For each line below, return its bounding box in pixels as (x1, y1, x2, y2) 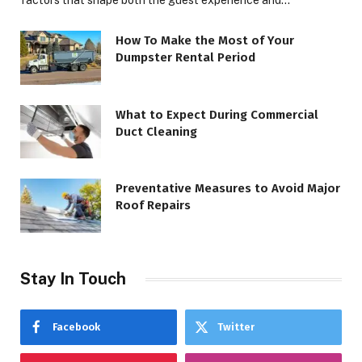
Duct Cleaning (116, 124, 197, 139)
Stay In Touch (20, 269, 126, 289)
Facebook (53, 321, 100, 334)
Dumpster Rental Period (116, 50, 255, 65)
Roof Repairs (116, 198, 191, 213)
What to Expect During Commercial (116, 107, 318, 122)
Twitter (217, 321, 255, 334)
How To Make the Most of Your (116, 33, 294, 48)
